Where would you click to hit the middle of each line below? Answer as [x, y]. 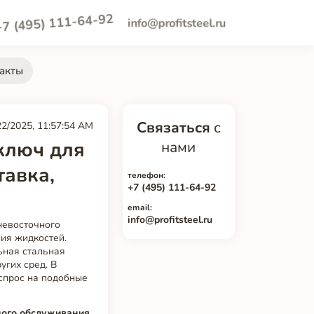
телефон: [146, 175]
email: [139, 207]
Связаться [173, 127]
